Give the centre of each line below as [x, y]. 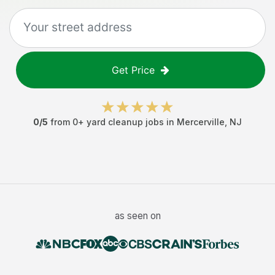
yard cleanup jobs [125, 122]
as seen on [137, 216]
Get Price [133, 70]
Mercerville [201, 122]
